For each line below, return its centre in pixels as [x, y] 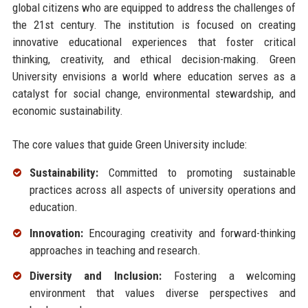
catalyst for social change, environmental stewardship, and [154, 93]
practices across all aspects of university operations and [163, 189]
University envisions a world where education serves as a [154, 76]
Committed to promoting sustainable [197, 172]
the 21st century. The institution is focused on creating [154, 24]
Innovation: [56, 233]
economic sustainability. [67, 110]
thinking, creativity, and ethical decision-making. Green [154, 59]
